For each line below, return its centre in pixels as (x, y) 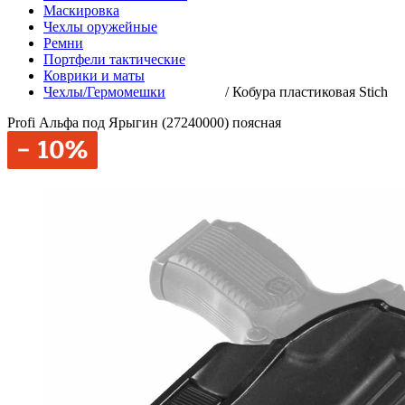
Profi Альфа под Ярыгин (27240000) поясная (144, 122)
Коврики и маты (94, 75)
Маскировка (81, 10)
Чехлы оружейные (100, 27)
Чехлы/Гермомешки (104, 92)
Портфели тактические (114, 59)
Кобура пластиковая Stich (310, 92)
